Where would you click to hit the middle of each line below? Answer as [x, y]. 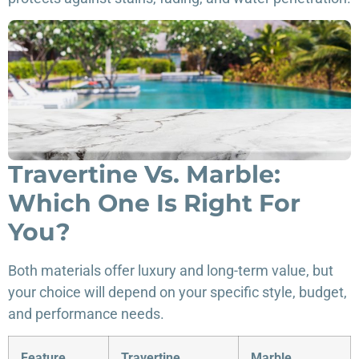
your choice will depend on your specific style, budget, [177, 292]
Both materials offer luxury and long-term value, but [171, 270]
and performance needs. [86, 313]
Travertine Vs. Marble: [144, 174]
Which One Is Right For [154, 203]
